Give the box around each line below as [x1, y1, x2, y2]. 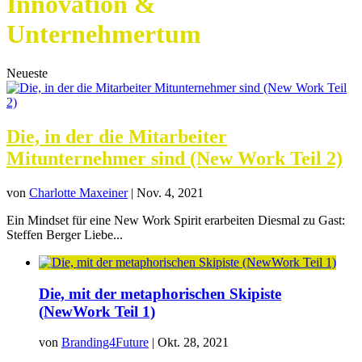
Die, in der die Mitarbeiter [6, 126, 227, 148]
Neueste [6, 66, 48, 81]
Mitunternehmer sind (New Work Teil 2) [6, 148, 343, 170]
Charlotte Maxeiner [29, 185, 128, 200]
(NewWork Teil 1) [39, 302, 155, 320]
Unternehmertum [6, 19, 201, 48]
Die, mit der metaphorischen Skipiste [39, 284, 281, 302]
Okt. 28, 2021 [158, 335, 229, 350]
